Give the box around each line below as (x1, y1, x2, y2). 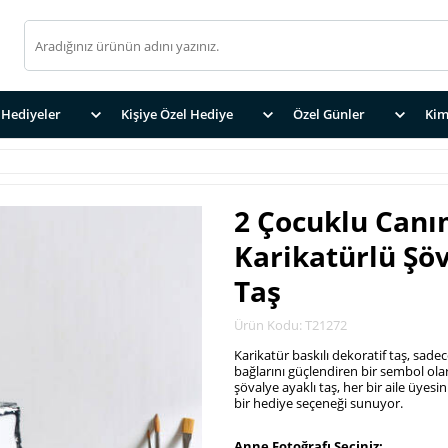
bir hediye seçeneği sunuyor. (234, 394, 403, 412)
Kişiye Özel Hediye (121, 105, 233, 123)
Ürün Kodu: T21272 (234, 316, 347, 334)
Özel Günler (293, 105, 365, 123)
